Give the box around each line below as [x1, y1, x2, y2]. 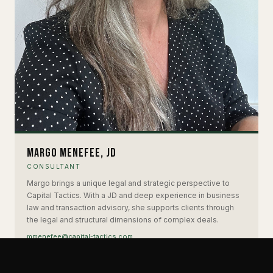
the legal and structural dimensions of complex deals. [27, 214, 219, 224]
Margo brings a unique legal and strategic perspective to [27, 178, 230, 188]
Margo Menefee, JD [27, 145, 116, 160]
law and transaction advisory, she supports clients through [27, 202, 234, 212]
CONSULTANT [27, 162, 80, 170]
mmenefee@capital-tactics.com [27, 232, 133, 241]
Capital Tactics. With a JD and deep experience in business [27, 190, 239, 200]
